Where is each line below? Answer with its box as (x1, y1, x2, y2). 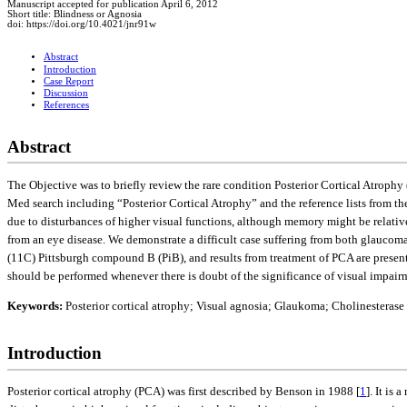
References (44, 100, 89, 111)
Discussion (44, 88, 88, 99)
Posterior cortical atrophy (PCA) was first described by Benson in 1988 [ (7, 384, 360, 399)
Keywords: (7, 299, 65, 313)
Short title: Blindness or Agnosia (7, 9, 142, 20)
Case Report (44, 76, 94, 87)
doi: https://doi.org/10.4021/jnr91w (7, 19, 156, 30)
